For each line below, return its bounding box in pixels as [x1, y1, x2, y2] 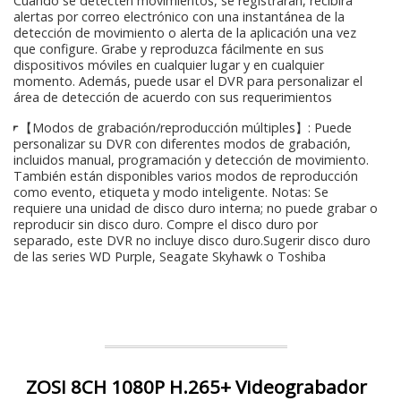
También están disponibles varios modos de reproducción [13, 167, 358, 184]
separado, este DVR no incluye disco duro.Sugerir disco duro [13, 232, 371, 249]
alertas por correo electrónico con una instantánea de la [13, 8, 345, 25]
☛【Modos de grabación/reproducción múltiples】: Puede [4, 119, 352, 136]
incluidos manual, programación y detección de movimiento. [13, 151, 369, 168]
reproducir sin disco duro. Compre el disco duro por [13, 216, 318, 233]
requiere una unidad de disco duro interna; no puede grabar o [13, 200, 378, 217]
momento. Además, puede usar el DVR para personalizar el [13, 73, 363, 90]
